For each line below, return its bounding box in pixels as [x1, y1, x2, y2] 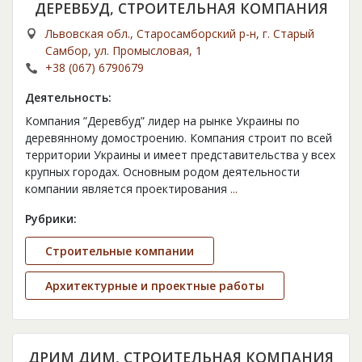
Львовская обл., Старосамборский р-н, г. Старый [45, 26, 314, 42]
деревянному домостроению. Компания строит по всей [25, 130, 332, 146]
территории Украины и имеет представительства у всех [25, 147, 335, 163]
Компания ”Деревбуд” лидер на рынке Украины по [25, 113, 300, 129]
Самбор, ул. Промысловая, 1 [45, 43, 202, 59]
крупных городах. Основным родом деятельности [25, 164, 300, 180]
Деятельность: [25, 90, 112, 106]
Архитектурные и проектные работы [45, 278, 264, 294]
